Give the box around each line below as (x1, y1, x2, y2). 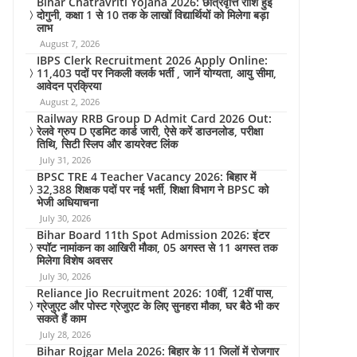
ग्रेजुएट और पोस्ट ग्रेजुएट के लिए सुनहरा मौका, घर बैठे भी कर (37, 298, 279, 313)
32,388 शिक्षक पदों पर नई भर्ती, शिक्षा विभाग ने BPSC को (37, 182, 269, 197)
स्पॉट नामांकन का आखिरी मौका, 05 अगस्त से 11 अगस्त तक (37, 240, 277, 255)
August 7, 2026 (40, 37, 100, 49)
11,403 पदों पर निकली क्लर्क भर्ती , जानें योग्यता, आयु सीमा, (37, 65, 277, 80)
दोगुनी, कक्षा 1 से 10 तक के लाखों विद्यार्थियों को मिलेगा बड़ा (37, 7, 269, 22)
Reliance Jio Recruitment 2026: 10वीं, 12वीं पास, (37, 285, 274, 300)
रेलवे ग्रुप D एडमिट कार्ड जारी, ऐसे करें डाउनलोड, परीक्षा (37, 124, 263, 139)
